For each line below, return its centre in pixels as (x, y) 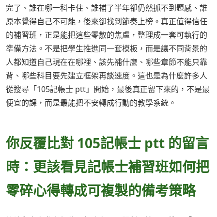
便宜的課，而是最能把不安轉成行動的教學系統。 (91, 103)
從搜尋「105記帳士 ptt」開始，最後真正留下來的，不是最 (108, 89)
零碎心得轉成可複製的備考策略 (101, 191)
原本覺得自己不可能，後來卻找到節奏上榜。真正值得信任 (107, 22)
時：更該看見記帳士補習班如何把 (108, 167)
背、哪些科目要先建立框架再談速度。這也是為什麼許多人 (107, 76)
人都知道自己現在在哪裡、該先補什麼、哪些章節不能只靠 (107, 62)
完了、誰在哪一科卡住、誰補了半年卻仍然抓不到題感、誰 (107, 8)
